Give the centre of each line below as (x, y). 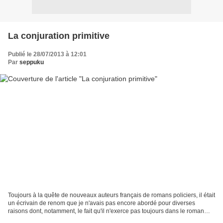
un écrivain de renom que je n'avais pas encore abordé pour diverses (102, 203)
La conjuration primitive (59, 36)
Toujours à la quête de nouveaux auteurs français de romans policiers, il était (111, 195)
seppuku (32, 62)
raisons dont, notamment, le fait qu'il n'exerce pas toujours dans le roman (106, 211)
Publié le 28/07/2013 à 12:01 (47, 54)
